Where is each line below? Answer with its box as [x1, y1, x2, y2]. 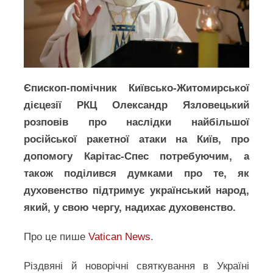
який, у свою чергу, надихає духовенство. [24, 202, 236, 213]
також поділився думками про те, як [24, 168, 249, 179]
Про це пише [24, 231, 89, 243]
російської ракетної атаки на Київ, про [24, 133, 249, 145]
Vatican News [88, 231, 151, 243]
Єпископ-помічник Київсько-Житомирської [24, 82, 249, 94]
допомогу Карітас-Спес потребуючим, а [24, 151, 249, 162]
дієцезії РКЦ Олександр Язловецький [24, 99, 249, 111]
